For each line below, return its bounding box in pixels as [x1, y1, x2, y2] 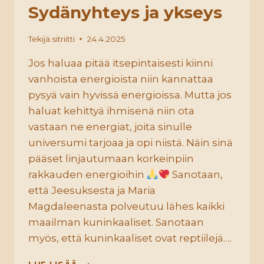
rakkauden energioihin [28, 168, 147, 180]
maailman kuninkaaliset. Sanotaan [28, 216, 204, 228]
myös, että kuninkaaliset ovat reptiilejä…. [28, 232, 232, 244]
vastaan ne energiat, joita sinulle [28, 120, 192, 133]
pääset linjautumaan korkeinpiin [28, 152, 194, 164]
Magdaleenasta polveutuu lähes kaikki [28, 200, 225, 212]
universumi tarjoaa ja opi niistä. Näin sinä [28, 136, 233, 148]
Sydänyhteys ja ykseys [28, 2, 222, 23]
